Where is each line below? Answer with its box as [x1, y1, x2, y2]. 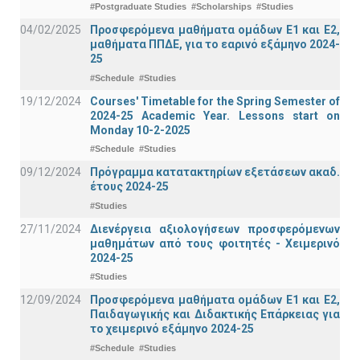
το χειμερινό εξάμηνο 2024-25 [90, 322, 254, 336]
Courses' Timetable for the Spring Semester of [90, 94, 340, 108]
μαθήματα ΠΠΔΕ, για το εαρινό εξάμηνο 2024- [90, 38, 340, 51]
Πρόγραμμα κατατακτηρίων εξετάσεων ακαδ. [90, 166, 340, 179]
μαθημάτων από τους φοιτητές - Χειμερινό [90, 236, 340, 250]
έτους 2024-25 [90, 180, 169, 194]
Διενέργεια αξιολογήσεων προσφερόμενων [90, 222, 340, 235]
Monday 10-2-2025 [90, 123, 190, 137]
